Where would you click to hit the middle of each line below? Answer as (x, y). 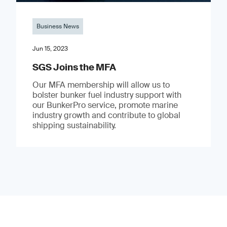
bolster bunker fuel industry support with (107, 95)
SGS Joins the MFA (74, 67)
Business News (58, 26)
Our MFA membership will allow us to (101, 85)
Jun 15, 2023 (50, 48)
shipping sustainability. (74, 125)
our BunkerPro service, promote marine (105, 105)
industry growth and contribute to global (106, 115)
